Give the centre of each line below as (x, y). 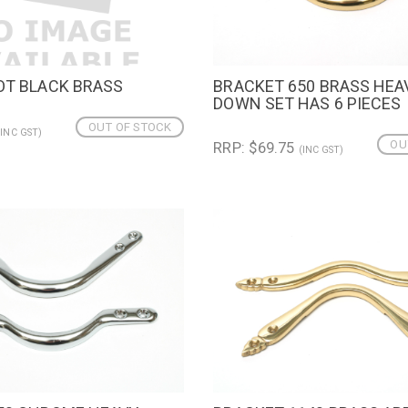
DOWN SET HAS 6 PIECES (307, 103)
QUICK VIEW (281, 89)
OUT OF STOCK (130, 127)
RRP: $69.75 (256, 148)
